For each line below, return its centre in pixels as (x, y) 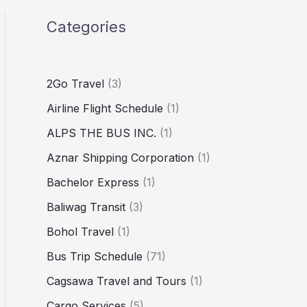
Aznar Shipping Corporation (120, 157)
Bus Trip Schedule (95, 256)
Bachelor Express (93, 182)
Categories (86, 27)
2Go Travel (75, 83)
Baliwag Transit (86, 207)
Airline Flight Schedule (105, 108)
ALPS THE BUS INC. (101, 133)
